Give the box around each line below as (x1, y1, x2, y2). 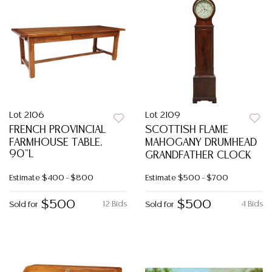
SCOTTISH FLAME (145, 124, 228, 135)
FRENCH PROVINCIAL (9, 124, 106, 135)
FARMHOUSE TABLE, (9, 137, 102, 148)
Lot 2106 (9, 111, 44, 120)
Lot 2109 (145, 111, 180, 120)
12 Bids (103, 200, 127, 208)
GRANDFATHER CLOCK (145, 150, 251, 161)
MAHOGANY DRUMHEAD (145, 137, 257, 148)
